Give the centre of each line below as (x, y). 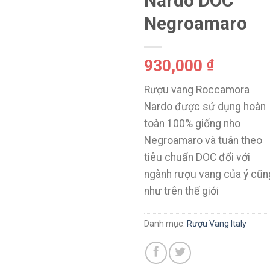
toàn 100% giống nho (192, 124)
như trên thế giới (181, 191)
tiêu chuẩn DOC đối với (197, 158)
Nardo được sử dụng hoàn (205, 107)
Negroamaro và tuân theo (203, 141)
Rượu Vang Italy (217, 224)
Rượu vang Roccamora (197, 90)
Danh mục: (165, 224)
